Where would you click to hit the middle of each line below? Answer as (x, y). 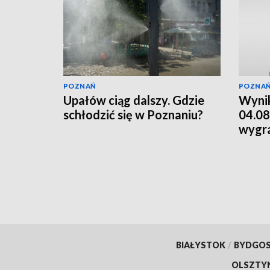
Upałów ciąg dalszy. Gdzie (134, 100)
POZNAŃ (80, 86)
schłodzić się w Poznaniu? (133, 115)
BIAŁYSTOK (200, 245)
